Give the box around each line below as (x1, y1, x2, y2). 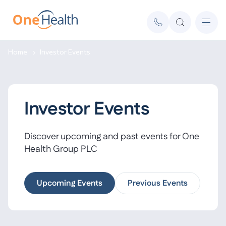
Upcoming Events (37, 178, 102, 189)
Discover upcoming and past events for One (24, 130, 199, 143)
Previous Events (128, 178, 188, 189)
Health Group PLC (24, 143, 97, 156)
